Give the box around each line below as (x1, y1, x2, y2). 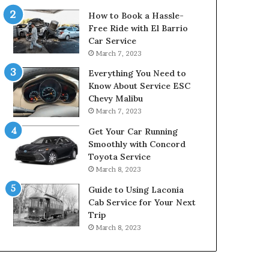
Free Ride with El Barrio (88, 23, 189, 34)
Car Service (88, 35, 137, 46)
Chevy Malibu (88, 93, 144, 104)
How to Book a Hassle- (88, 10, 184, 21)
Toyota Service (88, 151, 151, 162)
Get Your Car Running (88, 125, 178, 137)
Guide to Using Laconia (88, 184, 184, 195)
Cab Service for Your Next (88, 196, 196, 208)
